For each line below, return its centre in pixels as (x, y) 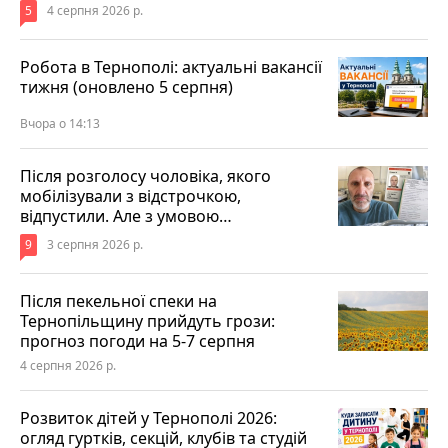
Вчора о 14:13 (60, 124)
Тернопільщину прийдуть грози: (147, 321)
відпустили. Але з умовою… (126, 216)
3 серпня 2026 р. (95, 245)
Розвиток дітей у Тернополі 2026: (148, 418)
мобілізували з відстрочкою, (130, 196)
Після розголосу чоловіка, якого (145, 176)
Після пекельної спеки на (118, 301)
